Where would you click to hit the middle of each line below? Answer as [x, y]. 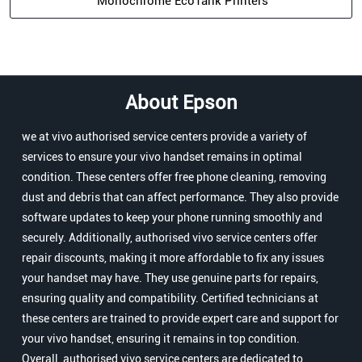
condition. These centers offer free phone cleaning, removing [174, 177]
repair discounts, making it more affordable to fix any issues [173, 258]
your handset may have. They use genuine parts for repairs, [170, 278]
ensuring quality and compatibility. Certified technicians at [170, 299]
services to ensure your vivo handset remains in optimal [162, 157]
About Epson [181, 103]
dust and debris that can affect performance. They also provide [180, 198]
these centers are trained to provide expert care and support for [180, 319]
